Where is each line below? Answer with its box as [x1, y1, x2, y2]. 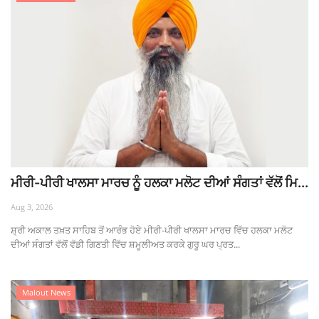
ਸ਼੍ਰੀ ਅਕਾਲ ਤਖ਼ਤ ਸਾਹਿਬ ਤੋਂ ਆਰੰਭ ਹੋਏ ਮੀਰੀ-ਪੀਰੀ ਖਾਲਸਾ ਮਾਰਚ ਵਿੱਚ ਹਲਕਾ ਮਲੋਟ [11, 223, 293, 236]
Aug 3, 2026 [11, 201, 53, 212]
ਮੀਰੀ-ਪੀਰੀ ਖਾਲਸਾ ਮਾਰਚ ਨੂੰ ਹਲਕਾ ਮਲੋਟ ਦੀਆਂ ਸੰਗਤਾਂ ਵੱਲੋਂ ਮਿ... [11, 174, 308, 190]
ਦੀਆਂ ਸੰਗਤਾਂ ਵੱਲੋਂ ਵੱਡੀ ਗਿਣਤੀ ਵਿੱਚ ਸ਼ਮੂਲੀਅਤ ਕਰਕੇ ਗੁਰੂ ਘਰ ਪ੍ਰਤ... [11, 237, 240, 251]
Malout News [21, 286, 70, 298]
